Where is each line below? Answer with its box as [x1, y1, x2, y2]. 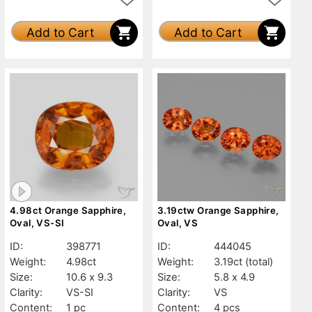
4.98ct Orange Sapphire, [10, 204, 127, 216]
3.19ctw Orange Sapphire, [157, 204, 279, 216]
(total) [245, 255, 273, 268]
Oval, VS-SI [10, 217, 65, 228]
